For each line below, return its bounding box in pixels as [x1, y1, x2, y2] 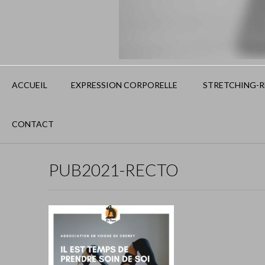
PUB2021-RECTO [49, 160, 179, 180]
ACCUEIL [12, 80, 47, 90]
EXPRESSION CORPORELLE [71, 80, 177, 90]
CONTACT [12, 119, 54, 129]
